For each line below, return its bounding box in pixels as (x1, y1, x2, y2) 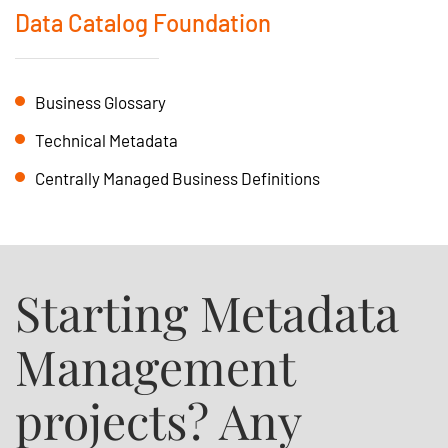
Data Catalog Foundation (15, 8, 271, 37)
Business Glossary (35, 92, 166, 112)
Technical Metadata (35, 130, 178, 150)
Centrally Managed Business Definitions (35, 168, 320, 188)
